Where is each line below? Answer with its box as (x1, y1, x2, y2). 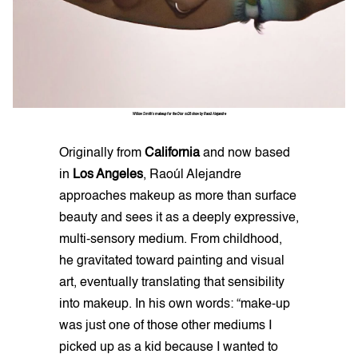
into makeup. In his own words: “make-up (59, 297, 290, 311)
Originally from (59, 146, 145, 160)
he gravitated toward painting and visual (59, 254, 284, 268)
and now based (200, 146, 290, 160)
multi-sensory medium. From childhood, (59, 233, 282, 246)
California (145, 146, 200, 160)
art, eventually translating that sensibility (59, 276, 284, 289)
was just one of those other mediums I (59, 319, 272, 332)
